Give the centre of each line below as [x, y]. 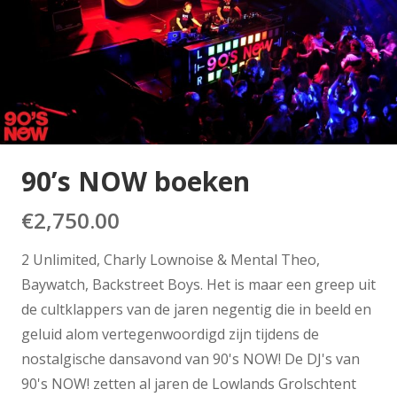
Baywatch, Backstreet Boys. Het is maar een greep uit [198, 284]
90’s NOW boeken [136, 181]
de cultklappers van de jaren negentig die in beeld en [196, 309]
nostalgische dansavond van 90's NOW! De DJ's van [191, 358]
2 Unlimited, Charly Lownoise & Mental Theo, [171, 259]
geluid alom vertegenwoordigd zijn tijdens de [170, 334]
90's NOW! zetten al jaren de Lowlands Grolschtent [189, 383]
